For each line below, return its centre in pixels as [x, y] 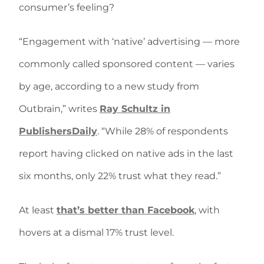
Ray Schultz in [135, 109]
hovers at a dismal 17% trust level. [96, 232]
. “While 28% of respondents [163, 131]
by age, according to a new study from [109, 86]
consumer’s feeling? [67, 7]
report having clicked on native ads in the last [126, 154]
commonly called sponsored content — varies [127, 64]
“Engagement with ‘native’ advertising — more [129, 42]
